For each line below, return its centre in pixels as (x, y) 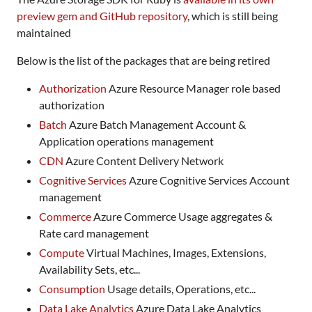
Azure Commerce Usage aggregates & (182, 216)
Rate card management (94, 233)
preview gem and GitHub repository (102, 15)
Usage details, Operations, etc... (180, 288)
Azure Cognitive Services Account (208, 180)
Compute (62, 252)
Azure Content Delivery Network (143, 160)
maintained (44, 32)
